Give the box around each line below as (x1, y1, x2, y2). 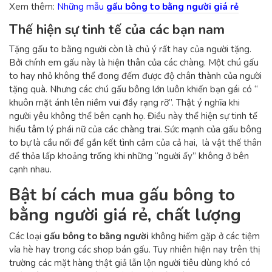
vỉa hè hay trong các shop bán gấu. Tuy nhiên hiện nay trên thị (9, 243, 260, 256)
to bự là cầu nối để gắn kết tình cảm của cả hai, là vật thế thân (9, 136, 262, 149)
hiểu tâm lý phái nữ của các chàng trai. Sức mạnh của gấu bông (9, 123, 262, 135)
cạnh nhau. (9, 163, 52, 175)
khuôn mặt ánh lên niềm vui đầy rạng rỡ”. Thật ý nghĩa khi (9, 96, 240, 109)
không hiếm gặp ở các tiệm (149, 230, 260, 242)
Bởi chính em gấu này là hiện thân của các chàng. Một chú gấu (9, 56, 259, 69)
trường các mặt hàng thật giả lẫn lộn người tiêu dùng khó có (9, 257, 251, 269)
